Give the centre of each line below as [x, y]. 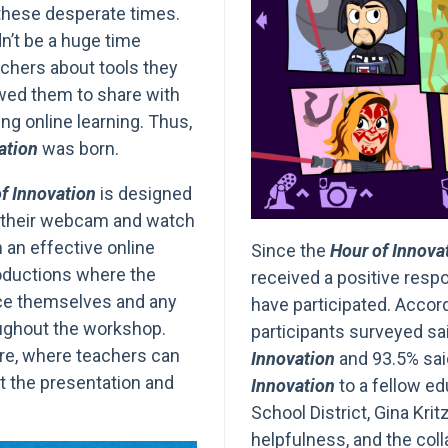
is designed [144, 193]
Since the [290, 251]
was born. [78, 148]
